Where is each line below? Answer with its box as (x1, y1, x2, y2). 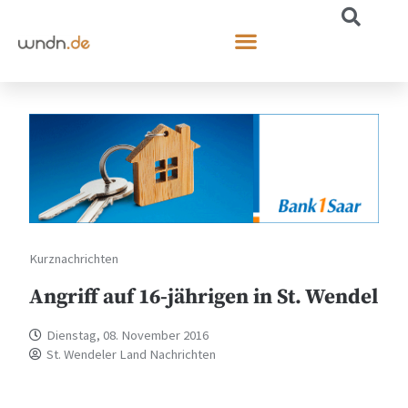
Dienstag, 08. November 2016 (46, 326, 209, 343)
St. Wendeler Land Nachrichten (46, 345, 217, 362)
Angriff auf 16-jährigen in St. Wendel (29, 283, 379, 311)
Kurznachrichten (29, 250, 119, 267)
